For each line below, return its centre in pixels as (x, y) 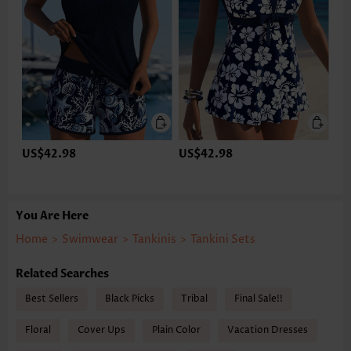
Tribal (194, 299)
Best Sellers (52, 299)
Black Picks (130, 299)
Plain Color (176, 331)
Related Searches (62, 274)
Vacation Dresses (268, 331)
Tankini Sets (223, 240)
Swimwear (90, 240)
